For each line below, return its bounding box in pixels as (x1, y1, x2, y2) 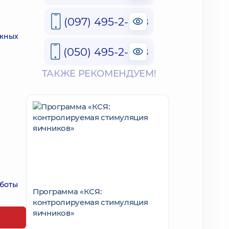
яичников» (33, 208, 75, 218)
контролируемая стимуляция (33, 197, 148, 207)
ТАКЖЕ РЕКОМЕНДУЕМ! (41, 68, 156, 79)
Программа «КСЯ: (33, 187, 102, 196)
